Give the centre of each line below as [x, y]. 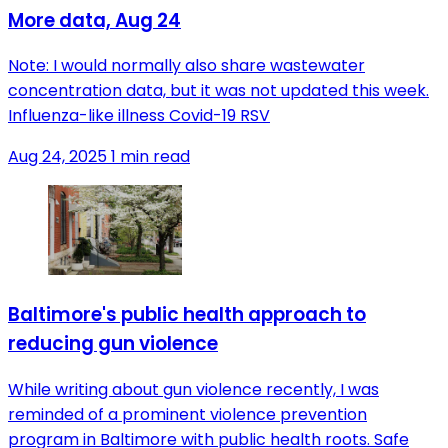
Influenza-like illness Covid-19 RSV [139, 116]
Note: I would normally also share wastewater [186, 66]
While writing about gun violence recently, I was [193, 390]
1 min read [150, 157]
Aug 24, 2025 [57, 157]
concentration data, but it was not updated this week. [218, 91]
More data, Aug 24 [94, 20]
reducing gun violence [113, 344]
